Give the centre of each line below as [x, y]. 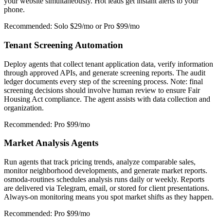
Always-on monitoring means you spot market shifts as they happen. [109, 197]
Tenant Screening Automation [64, 45]
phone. [14, 10]
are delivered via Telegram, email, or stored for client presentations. [107, 188]
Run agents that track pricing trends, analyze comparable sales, [100, 162]
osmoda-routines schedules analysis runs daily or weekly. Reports [104, 180]
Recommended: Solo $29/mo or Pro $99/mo [72, 26]
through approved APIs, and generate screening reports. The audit [105, 73]
